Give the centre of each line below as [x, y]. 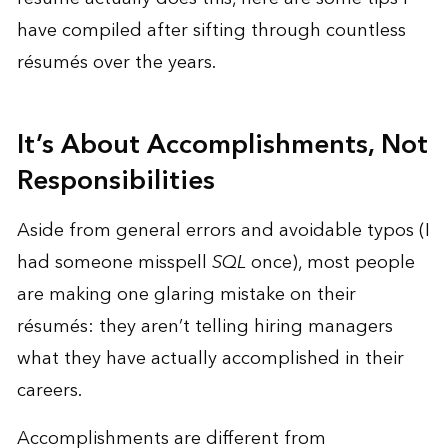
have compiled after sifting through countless [211, 30]
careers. [49, 390]
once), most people [330, 262]
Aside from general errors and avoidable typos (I [223, 230]
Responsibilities [115, 180]
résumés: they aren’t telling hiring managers [204, 326]
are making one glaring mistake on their [186, 294]
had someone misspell [114, 262]
